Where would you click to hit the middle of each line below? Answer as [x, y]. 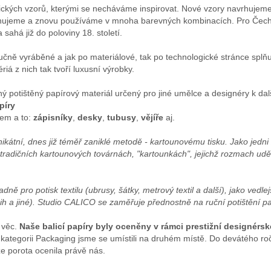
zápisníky [53, 117]
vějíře [152, 117]
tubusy [121, 117]
